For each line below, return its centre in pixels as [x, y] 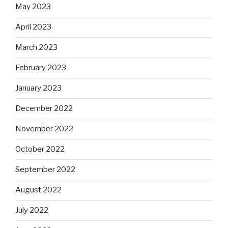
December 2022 [44, 109]
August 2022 [38, 190]
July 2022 [32, 210]
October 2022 [40, 149]
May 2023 [33, 7]
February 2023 [41, 68]
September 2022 [45, 170]
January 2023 [38, 88]
